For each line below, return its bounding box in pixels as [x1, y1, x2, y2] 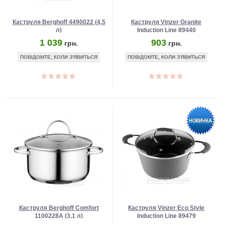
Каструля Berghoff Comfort [19, 204, 99, 211]
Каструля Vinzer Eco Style [128, 204, 204, 211]
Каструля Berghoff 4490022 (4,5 [12, 19, 105, 26]
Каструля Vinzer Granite [131, 19, 201, 26]
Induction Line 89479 [137, 212, 196, 219]
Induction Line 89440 [137, 27, 196, 34]
